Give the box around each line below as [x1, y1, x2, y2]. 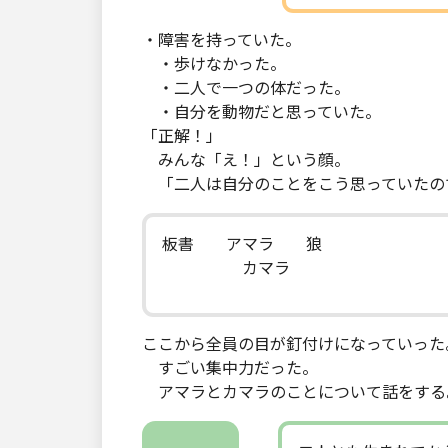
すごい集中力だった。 [142, 359, 318, 378]
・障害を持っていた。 [142, 31, 301, 50]
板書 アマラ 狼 [162, 235, 322, 254]
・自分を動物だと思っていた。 [142, 103, 381, 122]
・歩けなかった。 [142, 55, 286, 74]
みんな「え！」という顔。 [142, 151, 350, 170]
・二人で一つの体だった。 [142, 79, 350, 98]
